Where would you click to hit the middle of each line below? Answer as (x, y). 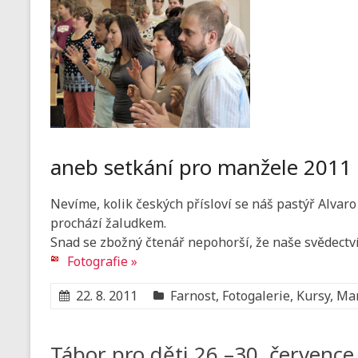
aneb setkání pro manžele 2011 (201, 167)
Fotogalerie (256, 296)
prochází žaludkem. (108, 223)
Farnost (193, 296)
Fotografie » (102, 262)
